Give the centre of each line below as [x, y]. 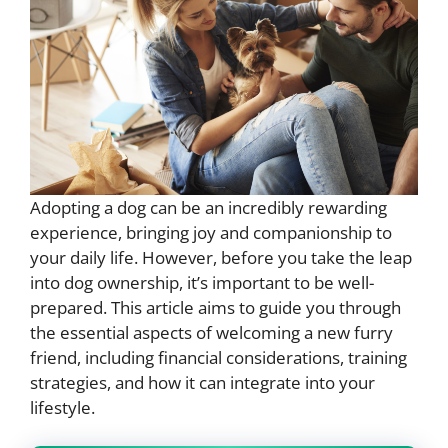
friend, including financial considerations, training [218, 358]
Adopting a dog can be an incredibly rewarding [208, 208]
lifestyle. [62, 408]
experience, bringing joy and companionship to [211, 233]
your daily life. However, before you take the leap [221, 258]
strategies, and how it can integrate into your [202, 383]
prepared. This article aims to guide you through [215, 308]
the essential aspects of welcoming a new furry [211, 333]
